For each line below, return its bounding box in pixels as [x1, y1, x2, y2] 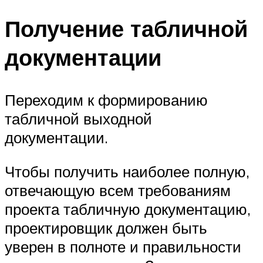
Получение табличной [5, 14, 248, 43]
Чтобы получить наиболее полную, [5, 161, 249, 181]
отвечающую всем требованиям [5, 180, 231, 200]
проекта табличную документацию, [5, 199, 251, 218]
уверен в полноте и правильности [5, 237, 241, 256]
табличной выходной [5, 109, 152, 129]
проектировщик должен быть [5, 218, 207, 237]
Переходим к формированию [5, 90, 208, 110]
